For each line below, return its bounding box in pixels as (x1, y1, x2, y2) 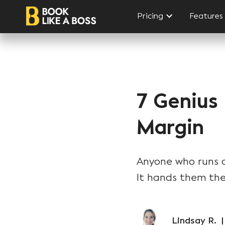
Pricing (137, 11, 164, 21)
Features (189, 11, 223, 21)
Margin (137, 115, 204, 140)
